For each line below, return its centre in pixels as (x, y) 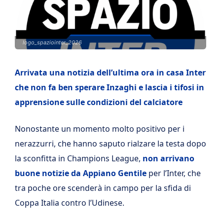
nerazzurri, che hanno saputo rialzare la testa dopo (110, 144)
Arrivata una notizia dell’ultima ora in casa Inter (110, 73)
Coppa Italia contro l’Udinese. (70, 203)
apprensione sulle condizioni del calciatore (99, 102)
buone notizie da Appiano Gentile (81, 173)
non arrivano (168, 158)
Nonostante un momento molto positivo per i (100, 129)
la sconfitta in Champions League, (79, 158)
